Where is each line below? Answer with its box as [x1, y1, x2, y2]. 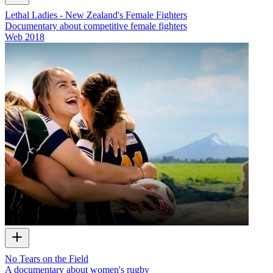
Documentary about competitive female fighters [5, 21, 187, 32]
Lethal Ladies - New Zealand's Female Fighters [5, 10, 187, 21]
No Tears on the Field [5, 253, 88, 264]
